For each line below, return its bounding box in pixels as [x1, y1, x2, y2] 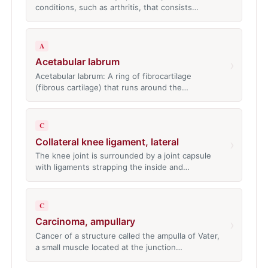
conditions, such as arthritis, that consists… [35, 2, 199, 13]
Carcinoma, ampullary [35, 215, 135, 228]
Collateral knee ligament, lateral [35, 135, 179, 148]
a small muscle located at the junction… [35, 242, 182, 252]
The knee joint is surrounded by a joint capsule [35, 151, 211, 161]
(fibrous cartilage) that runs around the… [35, 82, 188, 92]
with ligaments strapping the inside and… [35, 162, 190, 172]
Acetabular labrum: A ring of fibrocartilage [35, 71, 191, 81]
